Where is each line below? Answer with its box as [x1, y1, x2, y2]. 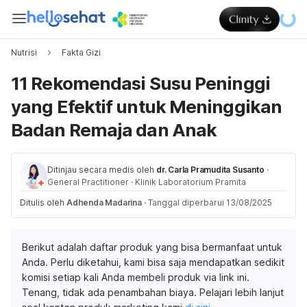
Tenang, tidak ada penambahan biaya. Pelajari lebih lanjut [22, 286, 284, 298]
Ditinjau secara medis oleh [47, 164, 154, 175]
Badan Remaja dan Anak [11, 119, 217, 140]
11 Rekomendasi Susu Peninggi [11, 73, 270, 94]
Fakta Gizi [62, 47, 101, 58]
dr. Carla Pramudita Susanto [156, 164, 265, 175]
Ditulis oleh [20, 197, 66, 208]
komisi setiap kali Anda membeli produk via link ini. [22, 271, 249, 283]
